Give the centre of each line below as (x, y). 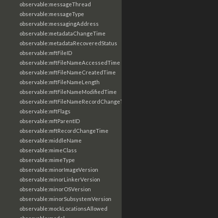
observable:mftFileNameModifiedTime (68, 92)
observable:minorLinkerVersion (60, 179)
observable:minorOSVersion (55, 189)
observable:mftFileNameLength (60, 82)
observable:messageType (52, 14)
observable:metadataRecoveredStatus (68, 43)
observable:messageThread (55, 4)
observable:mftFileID (46, 53)
